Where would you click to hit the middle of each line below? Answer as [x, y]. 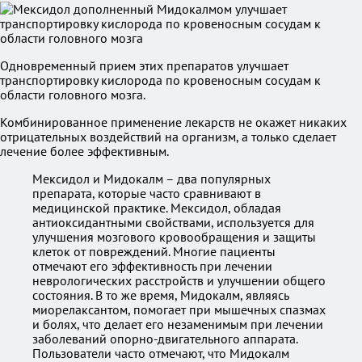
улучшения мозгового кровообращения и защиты [174, 237]
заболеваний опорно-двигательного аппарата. [165, 339]
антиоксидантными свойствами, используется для [173, 222]
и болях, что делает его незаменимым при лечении [178, 324]
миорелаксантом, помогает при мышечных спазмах [179, 309]
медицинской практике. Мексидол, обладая [157, 208]
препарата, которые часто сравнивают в [147, 193]
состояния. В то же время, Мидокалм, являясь [160, 295]
